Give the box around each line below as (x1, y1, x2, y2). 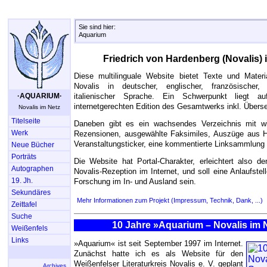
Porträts (11, 153, 36, 161)
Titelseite (11, 117, 41, 125)
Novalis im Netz (18, 104, 60, 110)
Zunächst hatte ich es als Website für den (74, 249, 243, 259)
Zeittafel (11, 200, 37, 209)
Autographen (11, 164, 54, 173)
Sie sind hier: (79, 23, 116, 30)
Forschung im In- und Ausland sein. (74, 177, 196, 186)
